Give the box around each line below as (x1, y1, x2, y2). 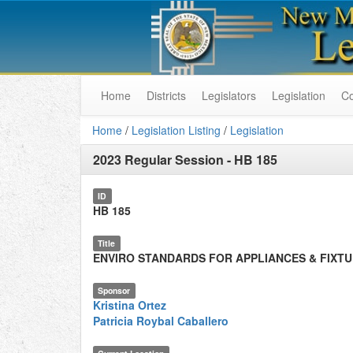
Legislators (202, 87, 256, 103)
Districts (147, 87, 186, 103)
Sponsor (98, 284, 131, 296)
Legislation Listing (132, 122, 221, 138)
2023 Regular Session (93, 150, 224, 169)
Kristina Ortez (93, 297, 166, 313)
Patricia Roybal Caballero (93, 313, 229, 329)
